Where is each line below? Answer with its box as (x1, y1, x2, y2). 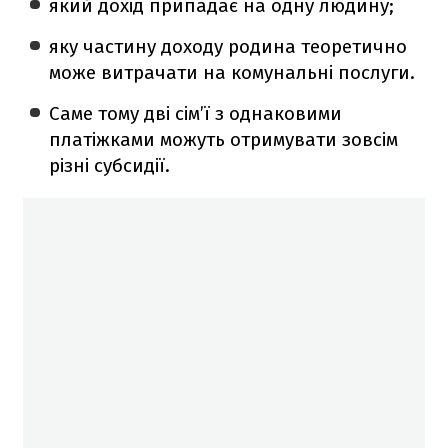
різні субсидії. (49, 153, 171, 177)
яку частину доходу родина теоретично (49, 34, 408, 58)
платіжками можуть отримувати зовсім (49, 127, 399, 151)
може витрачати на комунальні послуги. (49, 60, 416, 84)
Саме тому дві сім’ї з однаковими (49, 101, 343, 125)
